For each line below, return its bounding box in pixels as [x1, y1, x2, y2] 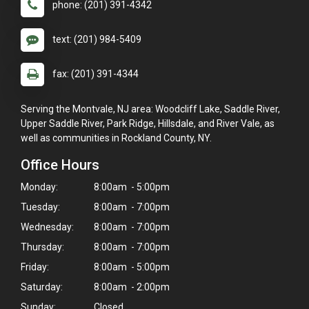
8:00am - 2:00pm [92, 281, 170, 292]
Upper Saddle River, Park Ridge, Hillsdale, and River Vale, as [21, 117, 275, 129]
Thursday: [21, 241, 64, 252]
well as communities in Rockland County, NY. [21, 132, 212, 143]
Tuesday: [21, 201, 60, 212]
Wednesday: [21, 221, 74, 232]
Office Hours [21, 156, 99, 173]
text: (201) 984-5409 [52, 33, 141, 45]
